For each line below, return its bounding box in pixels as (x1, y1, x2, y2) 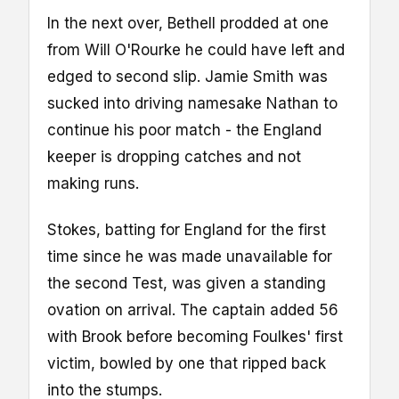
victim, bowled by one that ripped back (47, 354, 326, 372)
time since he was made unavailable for (47, 247, 332, 265)
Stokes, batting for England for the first (47, 220, 326, 239)
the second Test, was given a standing (47, 273, 326, 292)
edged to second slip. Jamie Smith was (47, 67, 328, 85)
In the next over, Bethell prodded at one (47, 13, 329, 32)
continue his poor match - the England (47, 120, 322, 139)
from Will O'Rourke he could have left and (47, 40, 345, 59)
